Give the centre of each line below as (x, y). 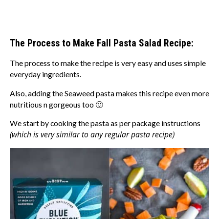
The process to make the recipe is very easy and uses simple (108, 63)
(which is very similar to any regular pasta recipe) (92, 135)
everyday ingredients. (45, 75)
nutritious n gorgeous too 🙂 (56, 104)
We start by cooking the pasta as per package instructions (105, 123)
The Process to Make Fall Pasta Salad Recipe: (102, 44)
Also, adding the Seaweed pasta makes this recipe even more (109, 93)
